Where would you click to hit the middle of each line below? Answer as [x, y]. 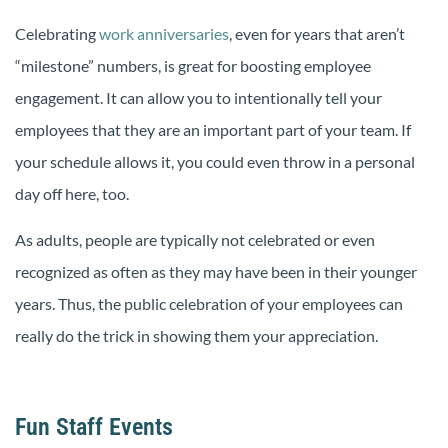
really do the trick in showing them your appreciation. [196, 336]
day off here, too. [72, 194]
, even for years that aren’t [317, 34]
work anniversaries [164, 34]
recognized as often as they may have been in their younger [216, 272]
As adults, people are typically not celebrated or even [195, 240]
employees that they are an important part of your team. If [213, 130]
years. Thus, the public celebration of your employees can [209, 304]
